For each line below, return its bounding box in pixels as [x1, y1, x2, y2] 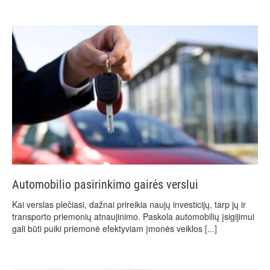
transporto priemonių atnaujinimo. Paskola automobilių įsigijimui [12, 210, 254, 223]
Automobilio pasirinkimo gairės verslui [12, 177, 198, 192]
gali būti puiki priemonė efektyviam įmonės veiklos [12, 222, 205, 235]
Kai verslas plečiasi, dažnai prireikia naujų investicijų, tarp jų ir [12, 198, 246, 211]
